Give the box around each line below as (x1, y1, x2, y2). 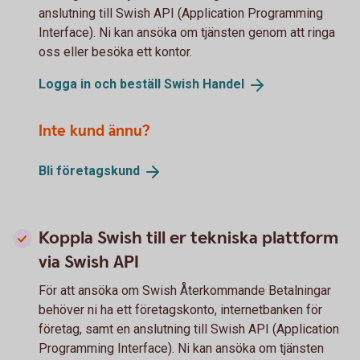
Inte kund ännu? (39, 121, 149, 141)
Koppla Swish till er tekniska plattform (39, 226, 338, 250)
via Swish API (39, 250, 139, 274)
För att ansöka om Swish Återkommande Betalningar (39, 282, 331, 298)
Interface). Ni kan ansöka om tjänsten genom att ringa (39, 24, 335, 40)
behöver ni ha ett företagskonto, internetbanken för (39, 301, 322, 317)
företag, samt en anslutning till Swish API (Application (39, 321, 339, 337)
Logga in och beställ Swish (39, 76, 202, 92)
